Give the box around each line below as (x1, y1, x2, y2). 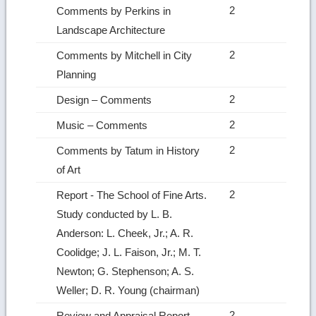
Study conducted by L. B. (56, 207, 173, 220)
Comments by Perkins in (56, 4, 171, 17)
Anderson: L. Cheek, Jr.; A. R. (56, 226, 194, 239)
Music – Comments (56, 119, 151, 131)
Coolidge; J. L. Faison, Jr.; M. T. (56, 245, 202, 258)
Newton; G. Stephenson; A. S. (56, 265, 195, 277)
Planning (56, 68, 99, 80)
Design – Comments (56, 93, 155, 106)
